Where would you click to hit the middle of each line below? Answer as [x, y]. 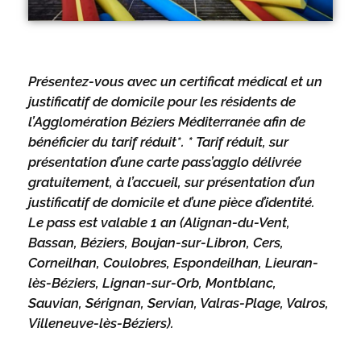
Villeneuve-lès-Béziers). [101, 324]
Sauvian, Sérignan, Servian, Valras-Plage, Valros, [178, 303]
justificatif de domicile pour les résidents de [162, 102]
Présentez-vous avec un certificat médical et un [175, 82]
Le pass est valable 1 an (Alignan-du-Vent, [159, 223]
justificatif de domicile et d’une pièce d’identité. [172, 203]
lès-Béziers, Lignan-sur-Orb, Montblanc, [152, 283]
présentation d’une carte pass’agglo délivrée [165, 162]
